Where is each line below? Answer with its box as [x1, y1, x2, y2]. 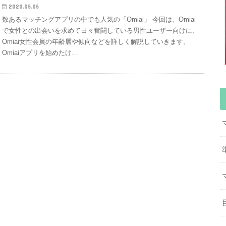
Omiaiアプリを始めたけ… [2, 49, 79, 57]
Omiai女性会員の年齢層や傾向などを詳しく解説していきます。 [2, 38, 190, 46]
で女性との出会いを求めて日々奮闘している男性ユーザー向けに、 [2, 27, 199, 35]
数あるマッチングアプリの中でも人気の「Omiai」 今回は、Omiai [2, 16, 196, 24]
